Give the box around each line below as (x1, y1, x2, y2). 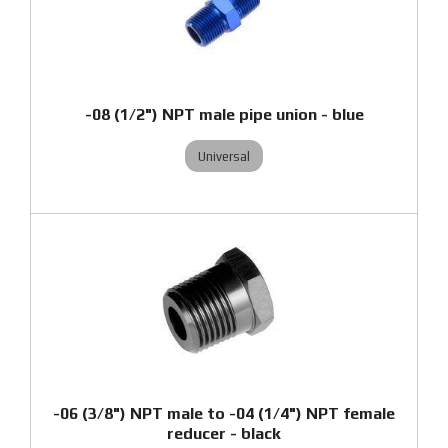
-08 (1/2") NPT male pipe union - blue (84, 105, 364, 124)
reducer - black (167, 424, 281, 443)
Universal (198, 148, 250, 164)
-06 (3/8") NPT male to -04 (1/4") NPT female (53, 404, 395, 423)
